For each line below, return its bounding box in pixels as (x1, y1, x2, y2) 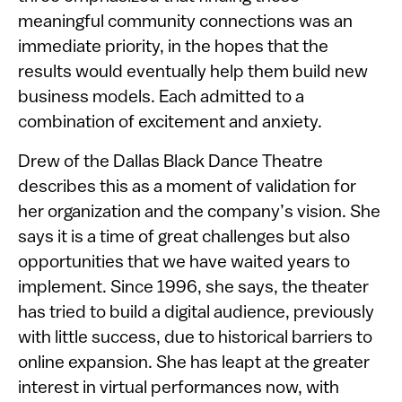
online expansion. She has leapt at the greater (18, 354, 370, 372)
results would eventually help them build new (18, 63, 368, 82)
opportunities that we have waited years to (18, 253, 350, 272)
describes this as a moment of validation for (18, 178, 356, 197)
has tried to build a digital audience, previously (18, 303, 374, 322)
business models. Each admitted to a (18, 88, 304, 107)
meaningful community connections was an (18, 13, 353, 31)
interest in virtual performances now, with (18, 379, 339, 398)
